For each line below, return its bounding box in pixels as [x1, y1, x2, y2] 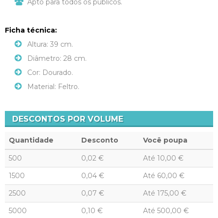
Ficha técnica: [5, 26, 57, 35]
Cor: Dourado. [27, 68, 73, 77]
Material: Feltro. [27, 82, 79, 91]
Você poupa [143, 136, 187, 145]
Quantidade [9, 136, 54, 145]
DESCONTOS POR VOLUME [12, 114, 123, 124]
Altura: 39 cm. [27, 40, 73, 49]
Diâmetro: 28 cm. [27, 54, 87, 63]
